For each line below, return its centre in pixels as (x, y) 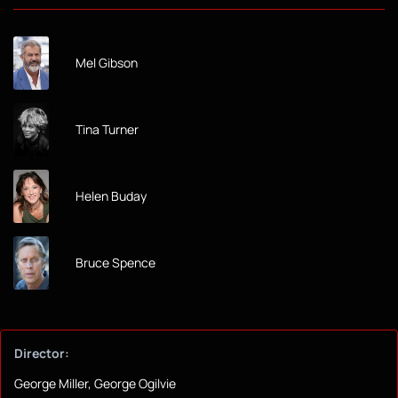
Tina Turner (107, 130)
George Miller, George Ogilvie (95, 384)
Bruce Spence (115, 263)
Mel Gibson (107, 63)
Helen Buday (111, 196)
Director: (42, 354)
